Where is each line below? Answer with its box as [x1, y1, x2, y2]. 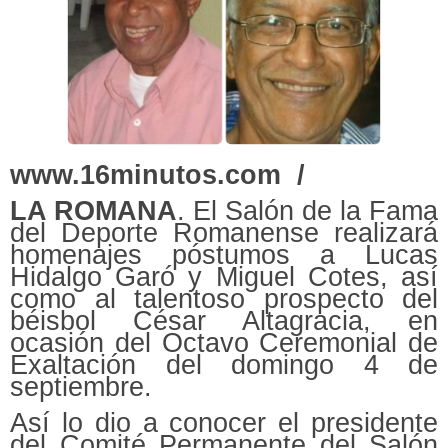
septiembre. [10, 371, 152, 402]
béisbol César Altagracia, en [10, 305, 438, 336]
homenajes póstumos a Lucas [10, 239, 438, 270]
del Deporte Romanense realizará [10, 217, 438, 248]
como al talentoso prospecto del [10, 283, 438, 314]
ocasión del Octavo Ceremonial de [10, 327, 438, 358]
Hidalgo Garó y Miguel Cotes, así [10, 261, 438, 292]
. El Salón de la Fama [177, 195, 438, 226]
